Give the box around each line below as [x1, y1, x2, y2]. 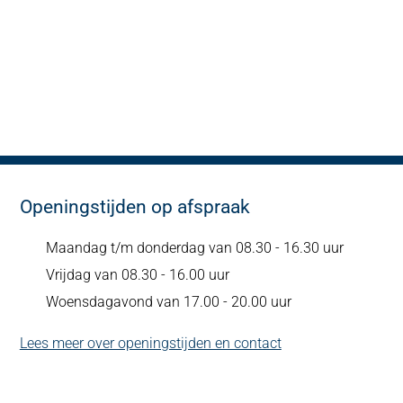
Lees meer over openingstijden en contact [19, 335, 282, 352]
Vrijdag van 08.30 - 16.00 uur [45, 266, 229, 283]
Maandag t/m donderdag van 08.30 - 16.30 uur [45, 239, 344, 256]
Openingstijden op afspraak [19, 196, 250, 218]
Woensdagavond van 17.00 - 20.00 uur [45, 293, 291, 310]
